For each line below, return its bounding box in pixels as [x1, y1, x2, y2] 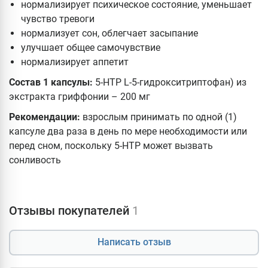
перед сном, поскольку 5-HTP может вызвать [9, 139, 213, 151]
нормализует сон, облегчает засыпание [21, 27, 198, 39]
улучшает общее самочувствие [21, 41, 160, 53]
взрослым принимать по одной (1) [80, 111, 237, 123]
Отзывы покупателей [9, 203, 132, 218]
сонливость [9, 154, 61, 166]
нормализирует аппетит [21, 56, 129, 68]
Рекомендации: [9, 111, 80, 123]
